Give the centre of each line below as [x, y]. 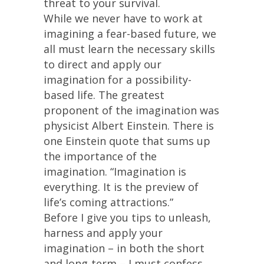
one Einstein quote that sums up [127, 141]
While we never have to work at [123, 18]
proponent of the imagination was [131, 110]
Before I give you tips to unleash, [127, 217]
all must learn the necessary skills [129, 49]
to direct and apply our [103, 64]
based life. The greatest [104, 95]
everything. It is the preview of [121, 187]
